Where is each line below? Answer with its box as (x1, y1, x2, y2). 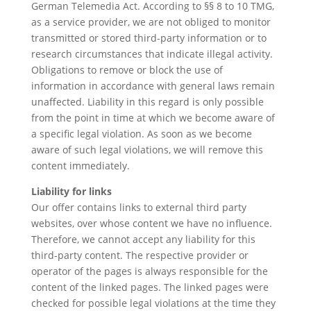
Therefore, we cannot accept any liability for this (31, 233, 255, 246)
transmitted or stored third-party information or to (31, 31, 267, 44)
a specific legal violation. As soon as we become (31, 127, 252, 140)
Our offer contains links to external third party (31, 201, 246, 214)
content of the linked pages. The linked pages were (31, 280, 269, 294)
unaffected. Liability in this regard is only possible (31, 95, 264, 108)
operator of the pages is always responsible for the (31, 264, 268, 278)
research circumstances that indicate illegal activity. (31, 47, 273, 60)
